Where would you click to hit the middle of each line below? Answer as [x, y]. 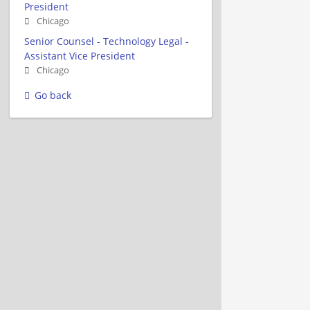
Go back [53, 95]
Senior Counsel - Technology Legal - [107, 41]
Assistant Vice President [80, 55]
